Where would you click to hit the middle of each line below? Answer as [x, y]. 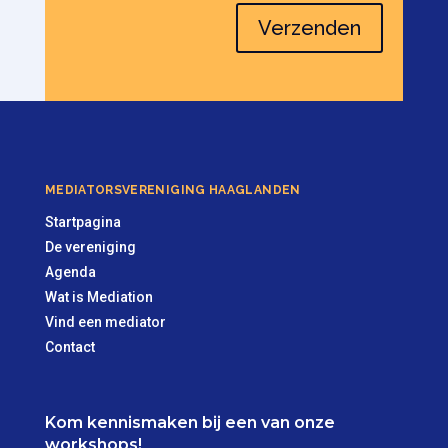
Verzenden [310, 27]
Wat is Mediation [98, 296]
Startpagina [82, 221]
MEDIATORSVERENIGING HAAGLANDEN [172, 189]
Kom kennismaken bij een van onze [189, 423]
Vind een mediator [105, 321]
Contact [69, 346]
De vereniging [90, 246]
